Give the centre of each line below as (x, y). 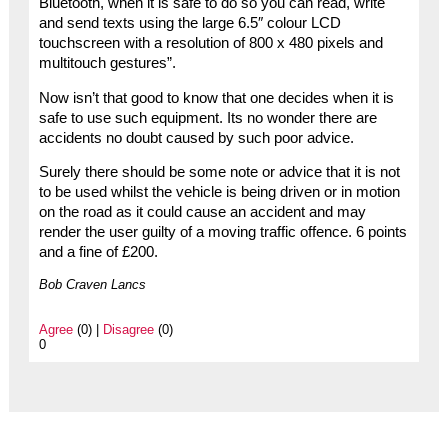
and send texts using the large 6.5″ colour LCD (189, 22)
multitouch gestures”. (107, 62)
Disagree (128, 330)
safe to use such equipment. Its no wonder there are (207, 117)
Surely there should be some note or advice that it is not (219, 172)
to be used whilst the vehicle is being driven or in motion (219, 192)
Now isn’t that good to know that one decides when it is (216, 97)
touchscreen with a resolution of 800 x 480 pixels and (210, 42)
